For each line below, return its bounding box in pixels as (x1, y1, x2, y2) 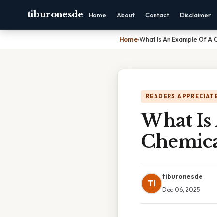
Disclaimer (179, 11, 211, 19)
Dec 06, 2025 (162, 186, 200, 193)
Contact (145, 11, 169, 19)
